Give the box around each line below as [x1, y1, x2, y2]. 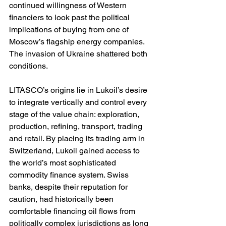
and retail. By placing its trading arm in [9, 134, 147, 144]
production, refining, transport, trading [9, 122, 144, 132]
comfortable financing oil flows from [9, 206, 137, 216]
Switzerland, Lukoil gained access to [9, 146, 142, 156]
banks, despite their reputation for [9, 182, 130, 192]
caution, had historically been [9, 194, 116, 204]
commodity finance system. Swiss [9, 170, 131, 180]
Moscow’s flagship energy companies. [9, 37, 146, 47]
